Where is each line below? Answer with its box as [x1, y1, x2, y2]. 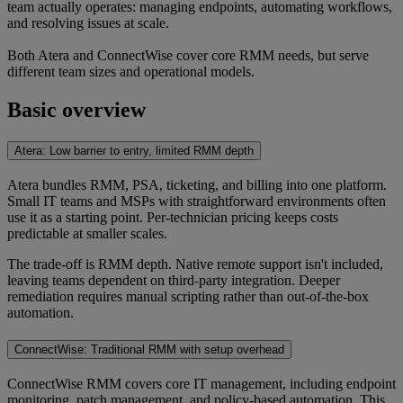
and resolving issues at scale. [7, 14, 169, 31]
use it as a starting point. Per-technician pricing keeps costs [7, 210, 338, 226]
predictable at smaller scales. [7, 226, 167, 242]
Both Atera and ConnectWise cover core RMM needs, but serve [7, 47, 369, 63]
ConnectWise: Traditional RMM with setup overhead [14, 342, 284, 356]
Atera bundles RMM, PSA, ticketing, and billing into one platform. [7, 177, 387, 193]
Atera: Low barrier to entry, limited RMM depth [14, 144, 254, 158]
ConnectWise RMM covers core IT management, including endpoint [7, 375, 396, 391]
